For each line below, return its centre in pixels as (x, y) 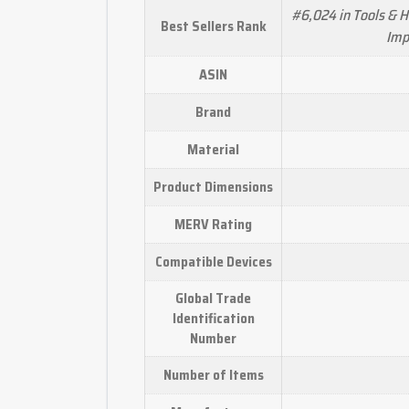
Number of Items (213, 375)
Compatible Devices (213, 262)
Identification (213, 318)
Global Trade (213, 298)
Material (213, 149)
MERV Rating (213, 224)
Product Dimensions (213, 187)
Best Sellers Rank (213, 26)
